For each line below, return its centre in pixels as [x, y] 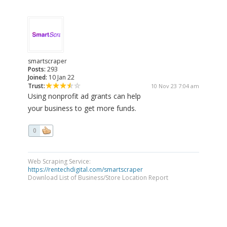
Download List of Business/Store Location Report [98, 178]
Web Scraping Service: [59, 162]
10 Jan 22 [61, 78]
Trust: [36, 86]
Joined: [37, 78]
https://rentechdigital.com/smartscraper [85, 170]
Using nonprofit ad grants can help [84, 96]
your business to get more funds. [82, 108]
